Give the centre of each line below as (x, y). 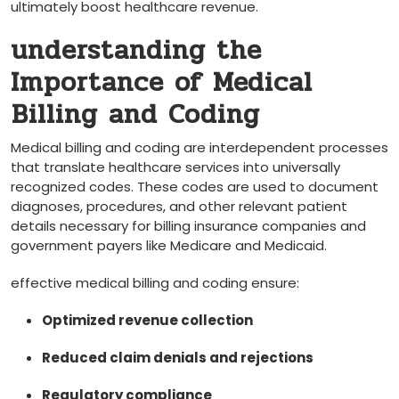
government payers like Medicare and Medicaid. (169, 246)
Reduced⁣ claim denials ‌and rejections (178, 358)
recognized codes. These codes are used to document (195, 187)
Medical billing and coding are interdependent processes (199, 148)
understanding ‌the (136, 51)
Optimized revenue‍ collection (147, 321)
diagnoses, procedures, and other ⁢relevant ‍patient (179, 207)
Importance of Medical (162, 83)
